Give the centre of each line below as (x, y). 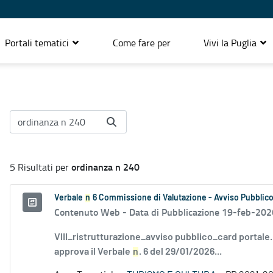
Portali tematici (38, 42)
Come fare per (142, 42)
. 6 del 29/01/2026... (180, 252)
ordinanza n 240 (105, 167)
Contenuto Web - (92, 212)
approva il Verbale (93, 252)
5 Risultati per (41, 167)
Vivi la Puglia (231, 42)
